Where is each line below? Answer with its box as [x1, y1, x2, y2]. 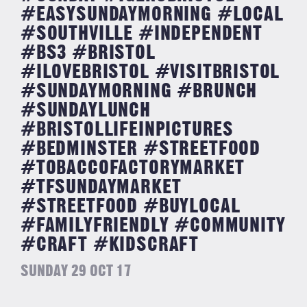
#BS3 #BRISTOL [21, 43, 156, 63]
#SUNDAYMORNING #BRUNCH [21, 82, 258, 101]
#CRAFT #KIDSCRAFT [21, 235, 199, 255]
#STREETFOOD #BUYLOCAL [21, 197, 241, 217]
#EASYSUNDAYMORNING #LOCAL [21, 5, 284, 25]
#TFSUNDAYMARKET [21, 177, 182, 197]
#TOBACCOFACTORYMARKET [21, 158, 245, 178]
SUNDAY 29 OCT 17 [21, 264, 132, 280]
